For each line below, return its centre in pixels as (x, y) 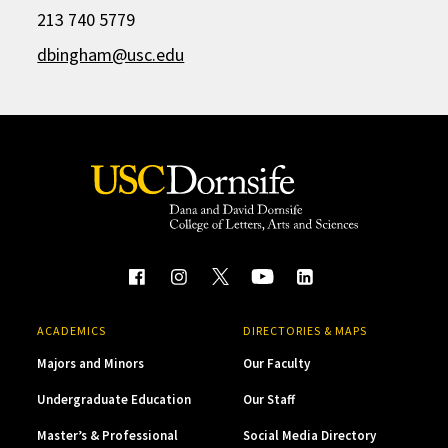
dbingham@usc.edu (111, 54)
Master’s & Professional (108, 436)
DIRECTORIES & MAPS (304, 331)
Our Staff (268, 400)
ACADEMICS (72, 331)
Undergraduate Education (114, 400)
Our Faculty (276, 364)
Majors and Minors (91, 364)
